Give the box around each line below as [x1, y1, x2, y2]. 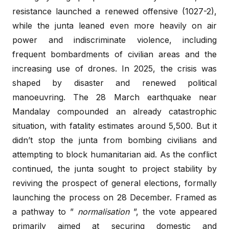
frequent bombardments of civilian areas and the [12, 49, 217, 59]
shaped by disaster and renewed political [12, 77, 217, 88]
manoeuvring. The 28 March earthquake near [12, 91, 217, 102]
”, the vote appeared [129, 206, 217, 217]
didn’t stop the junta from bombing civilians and [12, 134, 217, 145]
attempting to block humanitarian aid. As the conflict [12, 149, 217, 159]
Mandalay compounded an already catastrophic [12, 106, 217, 117]
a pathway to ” [12, 206, 78, 217]
